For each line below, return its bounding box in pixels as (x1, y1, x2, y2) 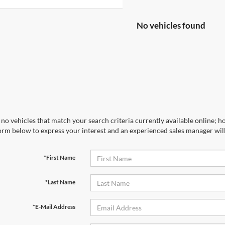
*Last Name (45, 178, 75, 186)
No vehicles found (137, 20, 205, 31)
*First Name (43, 154, 75, 161)
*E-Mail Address (32, 203, 75, 210)
